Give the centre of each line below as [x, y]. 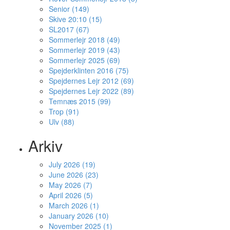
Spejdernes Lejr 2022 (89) [91, 91]
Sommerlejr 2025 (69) [84, 60]
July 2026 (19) [72, 164]
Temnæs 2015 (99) [80, 101]
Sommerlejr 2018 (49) [84, 40]
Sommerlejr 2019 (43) [84, 50]
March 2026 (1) [74, 205]
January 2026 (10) [79, 216]
